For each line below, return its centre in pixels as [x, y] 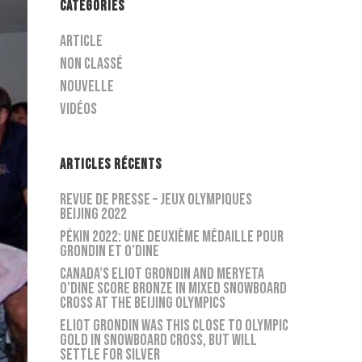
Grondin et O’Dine [110, 251]
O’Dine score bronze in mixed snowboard [174, 288]
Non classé [92, 64]
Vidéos [79, 109]
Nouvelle [87, 86]
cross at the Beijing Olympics [143, 303]
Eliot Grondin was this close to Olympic [175, 326]
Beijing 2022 [94, 214]
